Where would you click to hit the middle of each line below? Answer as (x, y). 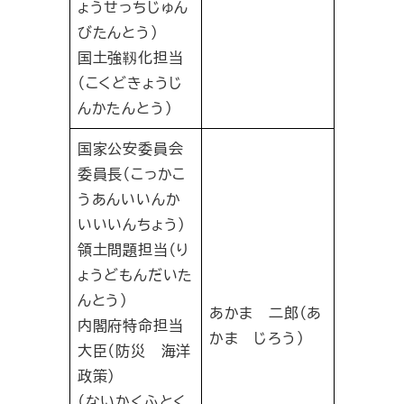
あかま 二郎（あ (266, 313)
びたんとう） (118, 32)
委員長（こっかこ (132, 174)
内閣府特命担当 (130, 326)
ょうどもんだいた (135, 275)
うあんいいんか (129, 199)
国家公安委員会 (130, 149)
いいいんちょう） (132, 225)
